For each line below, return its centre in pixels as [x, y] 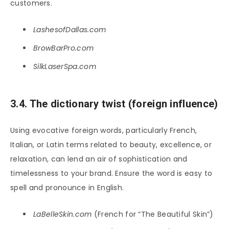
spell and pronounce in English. [67, 187]
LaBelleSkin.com [63, 214]
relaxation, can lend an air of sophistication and [99, 159]
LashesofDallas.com [70, 29]
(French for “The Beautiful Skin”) [153, 214]
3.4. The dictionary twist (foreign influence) [114, 104]
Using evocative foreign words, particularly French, [104, 130]
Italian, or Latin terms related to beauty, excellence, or [111, 144]
